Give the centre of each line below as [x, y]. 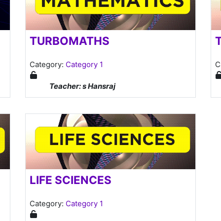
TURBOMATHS [69, 40]
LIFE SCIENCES [70, 180]
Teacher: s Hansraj [82, 86]
